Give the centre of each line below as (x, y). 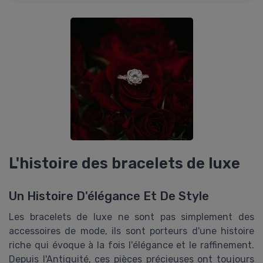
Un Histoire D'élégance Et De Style (109, 196)
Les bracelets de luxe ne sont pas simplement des (131, 217)
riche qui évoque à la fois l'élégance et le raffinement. (131, 245)
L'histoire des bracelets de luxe (124, 163)
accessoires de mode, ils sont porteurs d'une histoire (131, 231)
